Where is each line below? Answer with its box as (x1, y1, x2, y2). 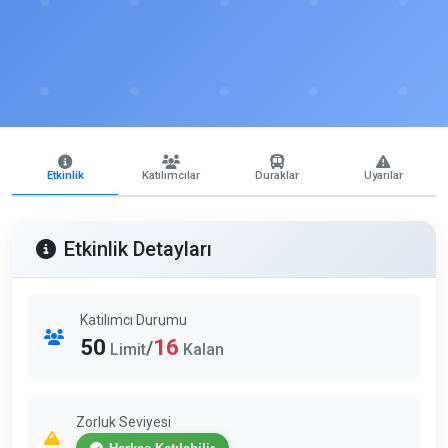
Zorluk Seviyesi (76, 414, 171, 430)
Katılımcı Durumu (80, 312, 187, 328)
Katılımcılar (142, 169, 200, 182)
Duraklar (255, 169, 299, 182)
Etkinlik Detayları (64, 237, 212, 261)
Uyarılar (363, 169, 403, 182)
